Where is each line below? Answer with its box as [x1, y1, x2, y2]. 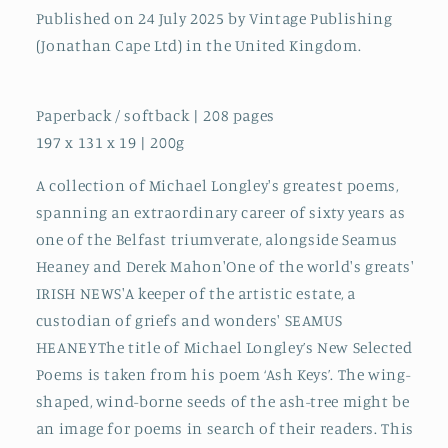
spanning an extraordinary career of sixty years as [35, 202, 406, 222]
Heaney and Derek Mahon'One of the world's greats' [35, 256, 415, 276]
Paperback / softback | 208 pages [35, 105, 275, 125]
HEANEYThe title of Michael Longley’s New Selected [35, 337, 413, 357]
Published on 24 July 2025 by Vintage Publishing [35, 9, 393, 29]
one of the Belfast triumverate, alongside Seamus [35, 229, 398, 249]
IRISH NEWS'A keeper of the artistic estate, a [35, 283, 357, 303]
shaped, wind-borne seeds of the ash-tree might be [35, 391, 410, 411]
